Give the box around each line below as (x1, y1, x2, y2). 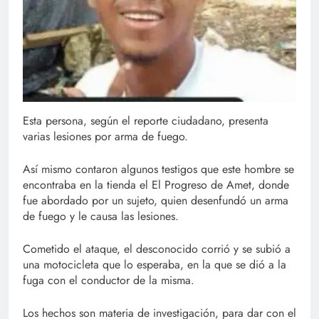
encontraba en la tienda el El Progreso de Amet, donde (23, 176, 289, 193)
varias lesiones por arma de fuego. (23, 127, 188, 145)
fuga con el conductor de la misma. (23, 271, 194, 288)
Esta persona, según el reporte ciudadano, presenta (23, 112, 268, 129)
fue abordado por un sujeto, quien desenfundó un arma (23, 192, 288, 209)
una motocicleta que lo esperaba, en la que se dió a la (23, 256, 286, 273)
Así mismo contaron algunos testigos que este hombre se (23, 160, 294, 177)
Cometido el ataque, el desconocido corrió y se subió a (23, 240, 291, 257)
